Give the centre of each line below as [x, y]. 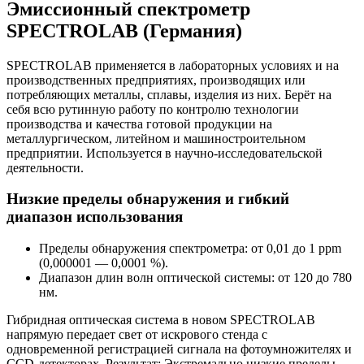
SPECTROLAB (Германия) [124, 30]
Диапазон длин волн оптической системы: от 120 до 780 [195, 278]
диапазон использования [95, 217]
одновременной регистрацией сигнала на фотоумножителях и [179, 349]
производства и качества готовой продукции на [139, 123]
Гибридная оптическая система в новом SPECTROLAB [161, 320]
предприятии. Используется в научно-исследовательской [165, 153]
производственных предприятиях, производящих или [156, 80]
